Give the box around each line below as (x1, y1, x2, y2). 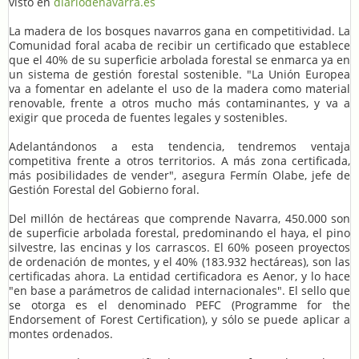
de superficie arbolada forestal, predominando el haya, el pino (9, 225, 350, 241)
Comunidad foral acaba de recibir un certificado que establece (9, 38, 350, 54)
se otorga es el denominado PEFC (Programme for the (9, 297, 350, 313)
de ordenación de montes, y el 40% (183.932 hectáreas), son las (9, 254, 350, 270)
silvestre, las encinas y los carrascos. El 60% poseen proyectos (9, 240, 350, 256)
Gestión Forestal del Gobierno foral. (9, 182, 200, 198)
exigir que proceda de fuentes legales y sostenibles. (9, 110, 288, 126)
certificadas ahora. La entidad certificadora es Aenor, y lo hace (9, 268, 350, 284)
